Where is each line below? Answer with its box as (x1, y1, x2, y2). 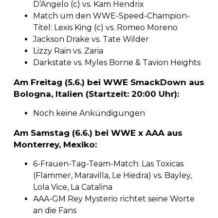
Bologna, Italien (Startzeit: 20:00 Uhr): (14, 89, 179, 99)
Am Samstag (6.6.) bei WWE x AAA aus (14, 127, 182, 138)
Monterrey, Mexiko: (14, 139, 97, 149)
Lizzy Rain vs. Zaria (33, 46, 103, 55)
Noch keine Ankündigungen (33, 108, 145, 118)
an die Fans (33, 205, 76, 215)
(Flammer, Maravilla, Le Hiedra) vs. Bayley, (33, 170, 192, 180)
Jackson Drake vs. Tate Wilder (33, 34, 149, 44)
